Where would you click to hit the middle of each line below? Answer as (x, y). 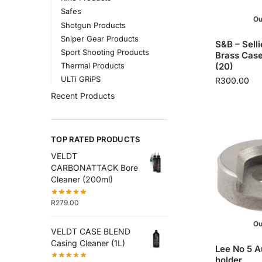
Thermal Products (92, 66)
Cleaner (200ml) (82, 180)
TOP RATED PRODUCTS (96, 139)
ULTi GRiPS (80, 79)
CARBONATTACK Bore (94, 168)
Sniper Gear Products (99, 38)
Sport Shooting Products (105, 52)
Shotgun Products (93, 25)
